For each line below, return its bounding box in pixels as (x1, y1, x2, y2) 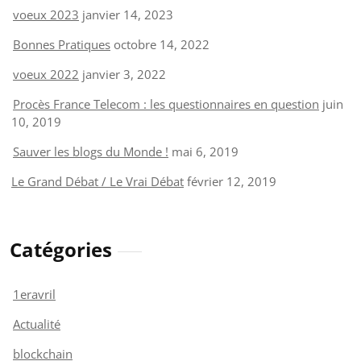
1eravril (13, 285, 56, 302)
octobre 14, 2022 (114, 35, 210, 52)
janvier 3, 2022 (82, 65, 166, 82)
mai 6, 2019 (172, 143, 239, 160)
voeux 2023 (13, 6, 79, 23)
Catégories (10, 235, 112, 263)
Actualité (13, 315, 60, 332)
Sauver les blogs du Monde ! (13, 143, 168, 160)
